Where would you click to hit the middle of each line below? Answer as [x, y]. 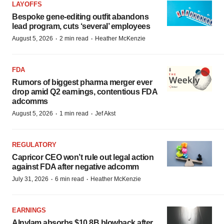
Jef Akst [105, 114]
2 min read [74, 39]
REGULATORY [34, 145]
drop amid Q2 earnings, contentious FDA [84, 92]
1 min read [74, 114]
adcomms [30, 101]
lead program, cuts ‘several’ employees [81, 26]
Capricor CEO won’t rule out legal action [83, 157]
